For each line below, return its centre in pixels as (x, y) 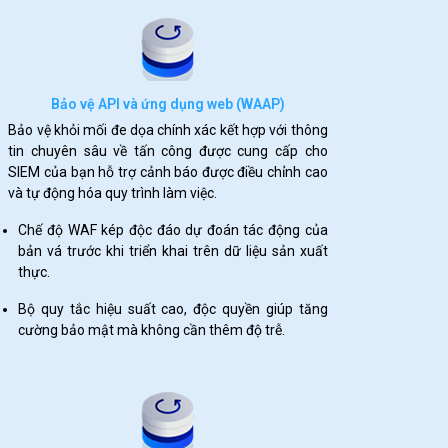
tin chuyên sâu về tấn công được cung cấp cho (168, 151)
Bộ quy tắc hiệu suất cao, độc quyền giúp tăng (173, 309)
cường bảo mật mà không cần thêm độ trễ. (152, 330)
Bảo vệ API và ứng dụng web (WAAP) (168, 104)
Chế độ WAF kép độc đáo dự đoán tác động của (173, 230)
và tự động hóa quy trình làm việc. (113, 193)
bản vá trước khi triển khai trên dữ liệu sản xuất (173, 251)
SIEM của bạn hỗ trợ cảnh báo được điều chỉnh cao (168, 172)
